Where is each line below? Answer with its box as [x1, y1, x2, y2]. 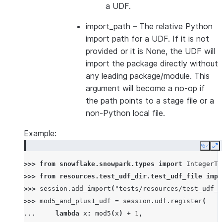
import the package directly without [86, 58, 218, 68]
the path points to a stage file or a [86, 96, 214, 106]
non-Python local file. [86, 108, 165, 118]
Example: [24, 128, 56, 138]
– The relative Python [130, 21, 213, 31]
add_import [71, 185, 111, 192]
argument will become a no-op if [86, 83, 205, 93]
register [170, 197, 202, 205]
